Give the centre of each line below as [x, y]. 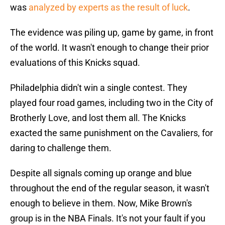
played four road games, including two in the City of [111, 103]
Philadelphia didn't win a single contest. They [99, 88]
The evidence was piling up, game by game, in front [112, 33]
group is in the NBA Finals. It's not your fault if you [108, 218]
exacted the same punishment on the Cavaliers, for [111, 133]
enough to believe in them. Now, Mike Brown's [101, 203]
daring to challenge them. [61, 148]
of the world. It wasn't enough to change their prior [109, 48]
